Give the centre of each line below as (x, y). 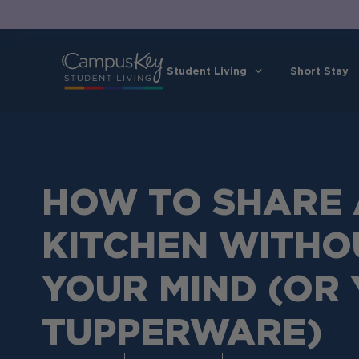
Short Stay (319, 71)
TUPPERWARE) (182, 332)
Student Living (206, 71)
